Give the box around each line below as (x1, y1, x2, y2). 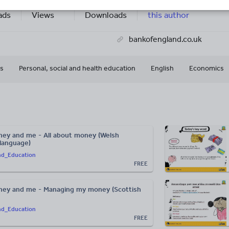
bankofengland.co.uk (129, 34, 202, 44)
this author (148, 10, 190, 20)
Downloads (85, 10, 127, 20)
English (151, 64, 174, 73)
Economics (189, 64, 224, 73)
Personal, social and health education (19, 64, 135, 73)
